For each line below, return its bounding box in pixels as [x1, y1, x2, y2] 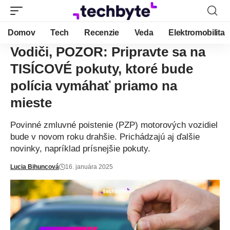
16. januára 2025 [65, 163, 113, 170]
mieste [10, 95, 52, 110]
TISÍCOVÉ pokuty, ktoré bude [10, 61, 193, 76]
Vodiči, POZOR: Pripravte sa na [10, 44, 205, 60]
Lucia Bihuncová [10, 163, 59, 170]
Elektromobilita [168, 28, 225, 37]
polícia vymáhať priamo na [10, 78, 177, 93]
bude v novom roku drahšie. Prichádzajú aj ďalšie [10, 132, 200, 142]
